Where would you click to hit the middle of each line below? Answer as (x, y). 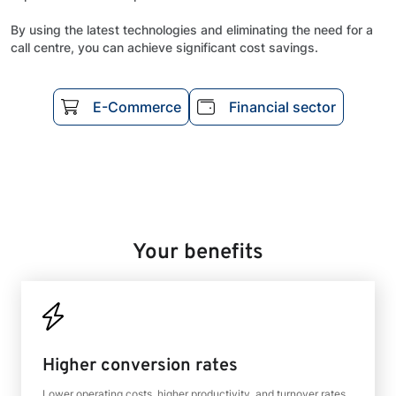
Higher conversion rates (140, 366)
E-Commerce (137, 107)
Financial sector (282, 107)
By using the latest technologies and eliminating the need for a (192, 30)
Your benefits (198, 253)
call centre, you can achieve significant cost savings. (164, 47)
